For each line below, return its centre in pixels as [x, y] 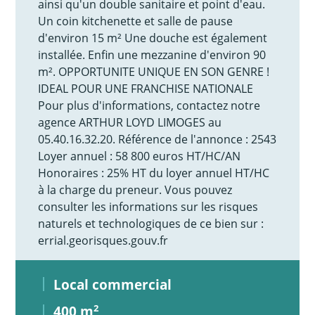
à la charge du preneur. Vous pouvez [135, 190]
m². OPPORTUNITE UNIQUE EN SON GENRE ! [154, 72]
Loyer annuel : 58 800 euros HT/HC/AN [140, 156]
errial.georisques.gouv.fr [103, 241]
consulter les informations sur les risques [148, 207]
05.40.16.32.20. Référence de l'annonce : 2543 [157, 140]
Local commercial [113, 284]
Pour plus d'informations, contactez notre [149, 106]
